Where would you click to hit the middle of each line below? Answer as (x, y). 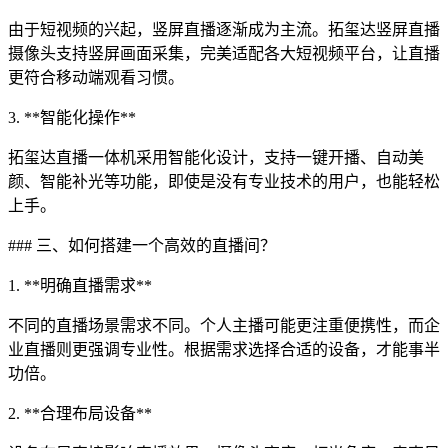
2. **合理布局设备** (80, 413)
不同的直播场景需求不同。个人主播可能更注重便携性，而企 (224, 325)
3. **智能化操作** (72, 117)
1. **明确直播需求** (80, 285)
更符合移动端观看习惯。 (96, 77)
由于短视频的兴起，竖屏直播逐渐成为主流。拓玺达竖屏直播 (224, 29)
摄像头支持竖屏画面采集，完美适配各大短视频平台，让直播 (224, 53)
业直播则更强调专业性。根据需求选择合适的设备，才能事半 (224, 349)
